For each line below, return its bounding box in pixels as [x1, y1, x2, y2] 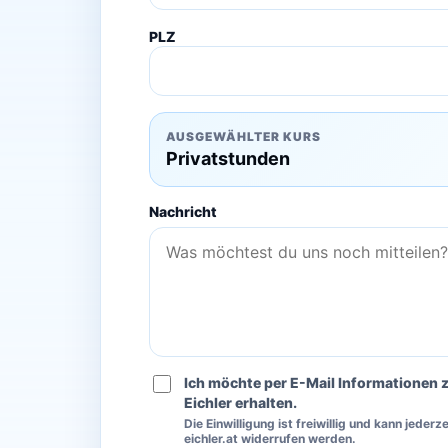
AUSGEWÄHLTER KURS [165, 129, 321, 145]
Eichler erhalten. [183, 394, 297, 412]
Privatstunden [165, 148, 290, 170]
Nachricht [148, 203, 217, 221]
